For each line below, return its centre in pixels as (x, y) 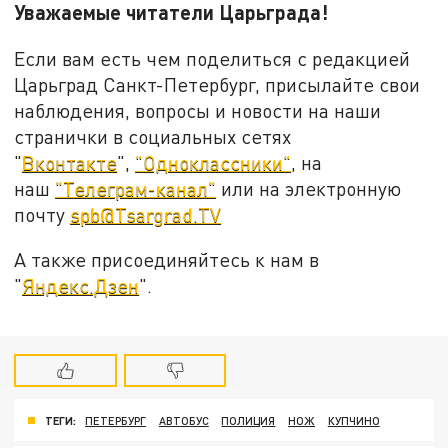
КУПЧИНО (353, 420)
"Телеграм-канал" (136, 188)
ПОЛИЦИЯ (248, 420)
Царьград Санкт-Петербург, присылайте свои (217, 84)
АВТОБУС (183, 420)
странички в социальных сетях (153, 136)
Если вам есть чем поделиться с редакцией (212, 58)
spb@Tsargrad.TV (146, 214)
